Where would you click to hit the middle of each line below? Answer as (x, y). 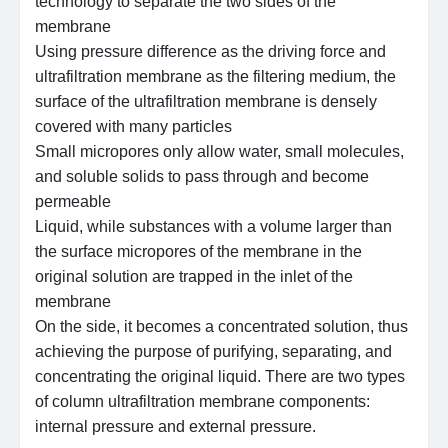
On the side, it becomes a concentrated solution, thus (222, 327)
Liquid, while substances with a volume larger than (214, 227)
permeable (73, 202)
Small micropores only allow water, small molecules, (220, 152)
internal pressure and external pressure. (176, 427)
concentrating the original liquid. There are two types (220, 377)
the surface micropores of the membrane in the (199, 252)
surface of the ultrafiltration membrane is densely (206, 102)
